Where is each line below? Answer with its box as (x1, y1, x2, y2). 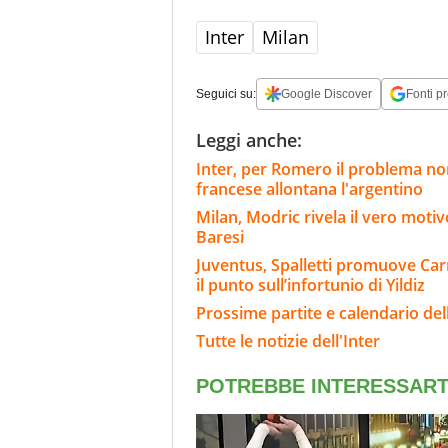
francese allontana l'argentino (196, 177, 423, 200)
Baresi (196, 225, 244, 248)
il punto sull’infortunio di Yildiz (196, 273, 437, 296)
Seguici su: (196, 86, 256, 101)
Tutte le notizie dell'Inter (196, 329, 380, 352)
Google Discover (281, 86, 372, 101)
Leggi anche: (196, 127, 302, 152)
